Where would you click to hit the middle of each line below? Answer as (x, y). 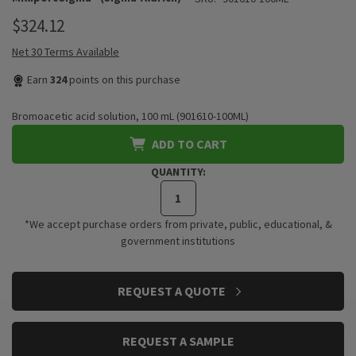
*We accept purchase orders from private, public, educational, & (178, 224)
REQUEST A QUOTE (172, 291)
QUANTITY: (178, 172)
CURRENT (36, 282)
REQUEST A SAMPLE (178, 341)
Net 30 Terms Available (66, 52)
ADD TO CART (189, 144)
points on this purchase (124, 79)
